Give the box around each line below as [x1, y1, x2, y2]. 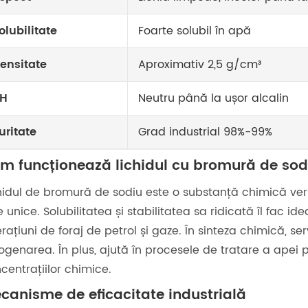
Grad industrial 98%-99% [138, 122, 272, 141]
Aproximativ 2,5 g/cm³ [138, 55, 261, 74]
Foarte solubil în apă [138, 21, 251, 40]
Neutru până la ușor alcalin [138, 89, 289, 107]
